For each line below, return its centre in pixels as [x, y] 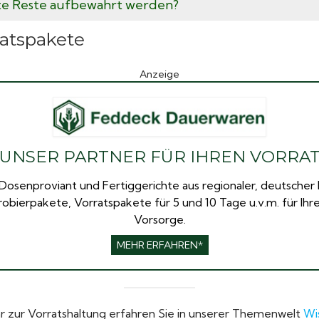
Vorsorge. [159, 220]
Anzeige [159, 74]
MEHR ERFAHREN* [159, 245]
